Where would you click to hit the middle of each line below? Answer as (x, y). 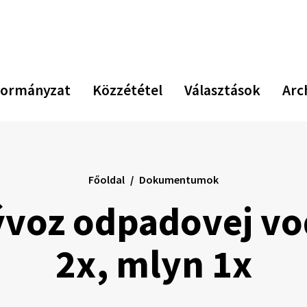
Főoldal (107, 180)
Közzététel (127, 90)
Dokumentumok (179, 180)
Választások (222, 90)
